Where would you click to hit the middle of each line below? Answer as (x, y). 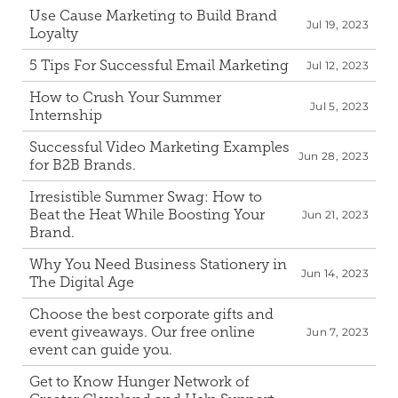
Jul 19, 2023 (337, 24)
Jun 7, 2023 (338, 332)
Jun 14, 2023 (334, 273)
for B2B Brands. (83, 165)
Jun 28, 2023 (333, 156)
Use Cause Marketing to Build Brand (153, 16)
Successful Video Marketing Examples (159, 147)
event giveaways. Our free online (142, 332)
